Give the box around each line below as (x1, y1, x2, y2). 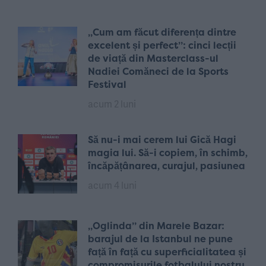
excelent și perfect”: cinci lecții (88, 39, 236, 52)
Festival (88, 78, 126, 91)
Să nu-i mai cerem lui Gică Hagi (88, 133, 236, 146)
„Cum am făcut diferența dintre (88, 26, 236, 39)
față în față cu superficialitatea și (88, 245, 246, 258)
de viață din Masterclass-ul (88, 52, 218, 65)
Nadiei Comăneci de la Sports (88, 65, 229, 78)
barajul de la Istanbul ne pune (88, 232, 233, 245)
